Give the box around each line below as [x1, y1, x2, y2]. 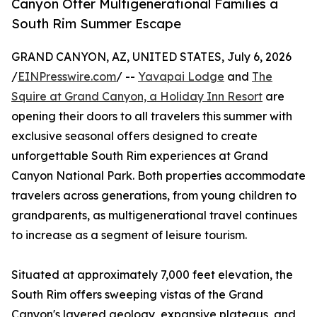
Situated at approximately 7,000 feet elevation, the [11, 267, 293, 282]
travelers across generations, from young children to [11, 188, 296, 203]
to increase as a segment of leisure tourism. [11, 228, 247, 243]
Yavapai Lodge [138, 69, 224, 84]
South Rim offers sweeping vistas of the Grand [11, 287, 263, 302]
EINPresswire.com [18, 69, 116, 84]
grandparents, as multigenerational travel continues [11, 208, 297, 223]
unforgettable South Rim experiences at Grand [11, 149, 268, 163]
